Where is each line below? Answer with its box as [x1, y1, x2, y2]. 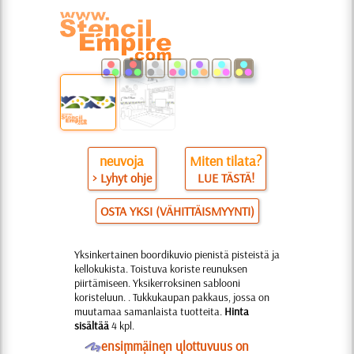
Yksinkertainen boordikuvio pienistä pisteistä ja [74, 247, 280, 262]
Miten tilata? [190, 152, 262, 170]
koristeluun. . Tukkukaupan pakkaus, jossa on [74, 290, 269, 304]
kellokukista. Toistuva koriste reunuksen [74, 262, 247, 276]
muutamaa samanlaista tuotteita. [74, 304, 224, 318]
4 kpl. [109, 318, 134, 333]
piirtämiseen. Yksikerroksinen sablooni [74, 276, 240, 290]
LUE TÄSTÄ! [197, 170, 254, 186]
